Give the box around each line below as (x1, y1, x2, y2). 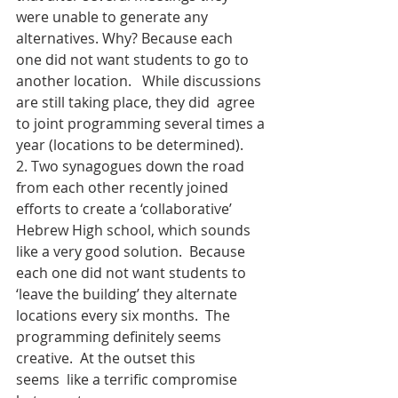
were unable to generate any (16, 6, 211, 27)
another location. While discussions (16, 70, 265, 91)
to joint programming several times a (16, 113, 268, 133)
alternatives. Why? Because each (16, 28, 236, 48)
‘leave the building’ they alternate (16, 283, 241, 304)
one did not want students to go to (16, 49, 252, 69)
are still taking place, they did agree (16, 92, 259, 112)
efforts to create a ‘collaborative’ (16, 198, 235, 219)
